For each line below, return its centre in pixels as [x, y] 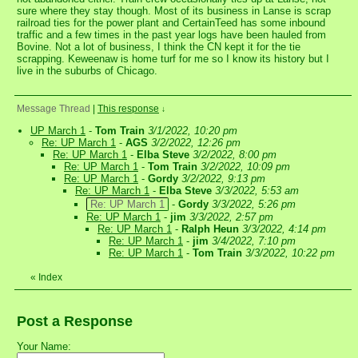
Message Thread [54, 109]
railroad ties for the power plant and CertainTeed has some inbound [171, 23]
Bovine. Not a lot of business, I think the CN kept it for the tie [159, 47]
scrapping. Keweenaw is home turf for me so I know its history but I [173, 59]
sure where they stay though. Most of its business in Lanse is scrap [174, 11]
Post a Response [75, 322]
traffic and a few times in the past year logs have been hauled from [171, 35]
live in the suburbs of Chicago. [87, 71]
